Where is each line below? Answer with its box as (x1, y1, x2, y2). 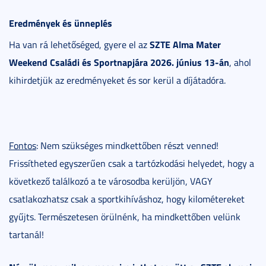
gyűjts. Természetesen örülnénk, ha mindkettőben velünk (9, 210, 240, 223)
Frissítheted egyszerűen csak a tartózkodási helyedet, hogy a (9, 156, 254, 170)
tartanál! (9, 227, 44, 241)
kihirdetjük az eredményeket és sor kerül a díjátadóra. (9, 73, 226, 87)
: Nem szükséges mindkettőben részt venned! (36, 138, 218, 152)
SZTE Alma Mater (150, 37, 221, 51)
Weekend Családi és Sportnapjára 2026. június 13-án (9, 55, 229, 69)
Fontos (9, 138, 36, 152)
